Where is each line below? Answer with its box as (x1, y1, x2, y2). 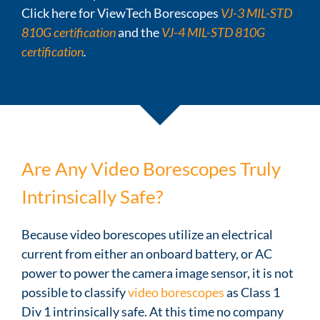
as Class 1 (224, 284, 280, 300)
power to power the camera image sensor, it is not (21, 264, 294, 281)
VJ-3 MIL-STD (221, 4, 292, 21)
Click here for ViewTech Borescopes (21, 4, 221, 21)
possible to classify (21, 284, 128, 300)
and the (116, 24, 161, 40)
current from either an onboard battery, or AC (21, 245, 272, 261)
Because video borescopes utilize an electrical (21, 226, 273, 242)
